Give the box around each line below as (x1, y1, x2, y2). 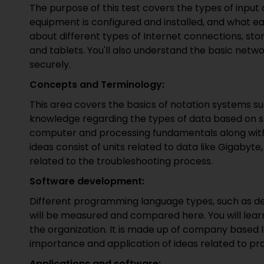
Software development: (29, 174, 144, 188)
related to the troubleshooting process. (29, 154, 213, 168)
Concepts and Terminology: (29, 78, 164, 91)
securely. (29, 58, 71, 71)
